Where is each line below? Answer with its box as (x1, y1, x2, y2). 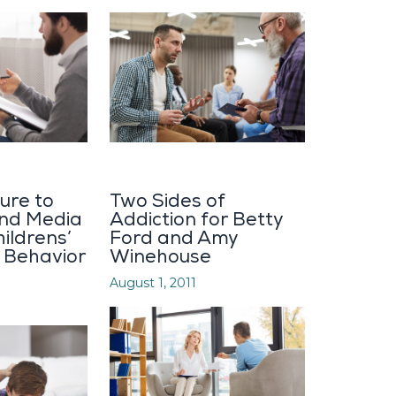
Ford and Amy (110, 227, 238, 250)
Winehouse (110, 246, 211, 269)
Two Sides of (110, 190, 225, 213)
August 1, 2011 (110, 275, 196, 292)
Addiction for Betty (110, 209, 283, 232)
